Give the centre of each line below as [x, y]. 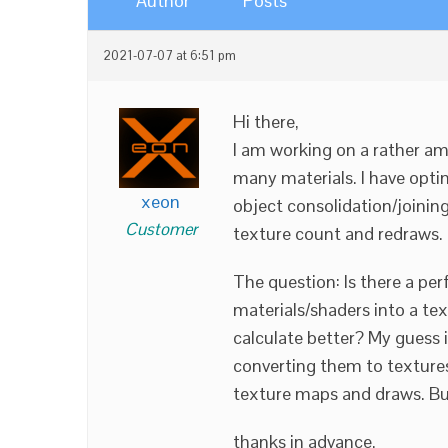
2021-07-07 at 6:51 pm [169, 56]
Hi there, [266, 121]
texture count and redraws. [338, 233]
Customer [160, 229]
